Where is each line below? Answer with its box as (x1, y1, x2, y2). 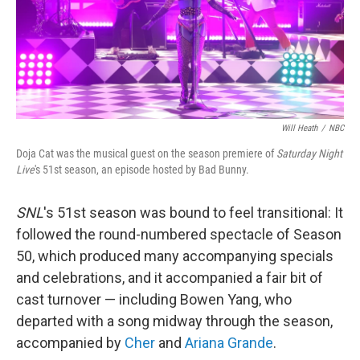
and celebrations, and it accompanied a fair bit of (16, 269, 323, 286)
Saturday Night (276, 147, 342, 160)
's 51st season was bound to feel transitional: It (43, 204, 343, 221)
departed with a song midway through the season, (16, 313, 333, 329)
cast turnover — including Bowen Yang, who (16, 291, 292, 308)
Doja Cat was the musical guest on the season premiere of (16, 147, 276, 160)
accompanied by (16, 334, 125, 351)
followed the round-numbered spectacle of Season (16, 226, 342, 243)
